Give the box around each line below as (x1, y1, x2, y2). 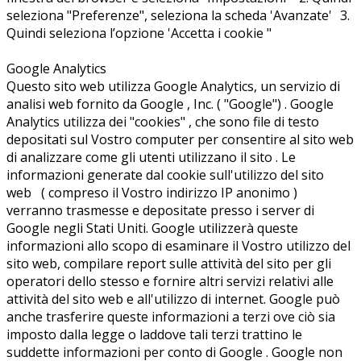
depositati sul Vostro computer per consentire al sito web (6, 131, 354, 149)
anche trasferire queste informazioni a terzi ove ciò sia (6, 308, 335, 326)
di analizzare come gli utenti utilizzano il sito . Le (6, 148, 296, 167)
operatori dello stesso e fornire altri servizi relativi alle (6, 272, 334, 291)
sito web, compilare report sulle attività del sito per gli (6, 255, 331, 273)
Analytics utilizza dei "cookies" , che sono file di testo (6, 113, 319, 131)
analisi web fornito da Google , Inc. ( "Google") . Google (6, 95, 334, 114)
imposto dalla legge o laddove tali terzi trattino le (6, 326, 302, 344)
